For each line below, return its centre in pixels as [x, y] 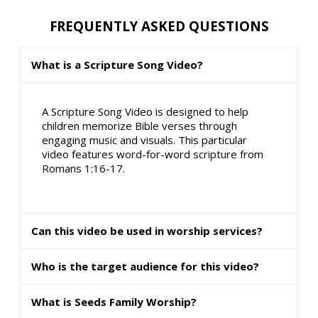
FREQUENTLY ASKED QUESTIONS [159, 26]
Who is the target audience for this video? [145, 267]
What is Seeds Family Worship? [114, 302]
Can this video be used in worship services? [147, 231]
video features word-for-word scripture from [153, 154]
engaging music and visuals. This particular [145, 140]
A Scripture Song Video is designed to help [146, 112]
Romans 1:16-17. [84, 169]
